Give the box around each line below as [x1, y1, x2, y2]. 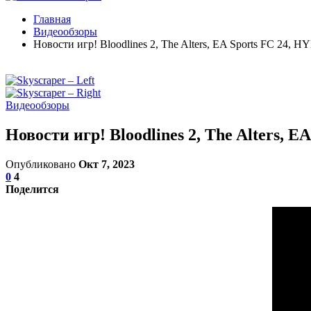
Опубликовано [6, 158, 78, 170]
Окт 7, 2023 [78, 158, 135, 170]
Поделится [6, 183, 59, 195]
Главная [33, 13, 71, 25]
